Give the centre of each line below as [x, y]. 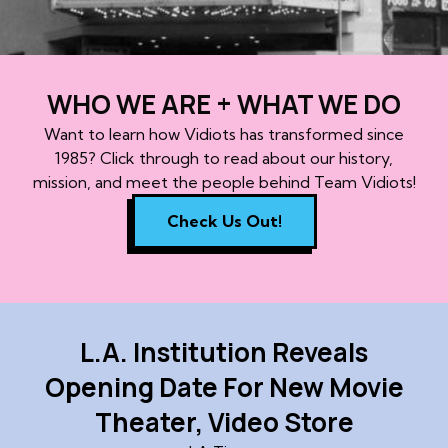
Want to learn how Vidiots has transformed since [224, 134]
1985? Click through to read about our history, [224, 158]
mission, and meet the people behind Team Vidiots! [224, 182]
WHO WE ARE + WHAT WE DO [224, 104]
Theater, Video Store [224, 421]
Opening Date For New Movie [224, 386]
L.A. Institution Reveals [224, 351]
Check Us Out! [224, 221]
